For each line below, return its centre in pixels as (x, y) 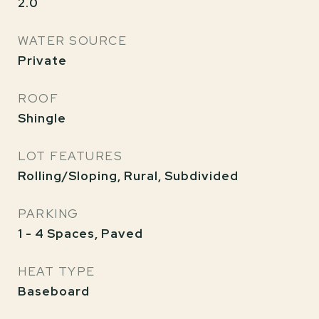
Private (42, 61)
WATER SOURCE (72, 41)
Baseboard (54, 291)
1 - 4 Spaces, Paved (80, 234)
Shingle (42, 118)
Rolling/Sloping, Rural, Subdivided (128, 176)
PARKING (48, 214)
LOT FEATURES (70, 156)
